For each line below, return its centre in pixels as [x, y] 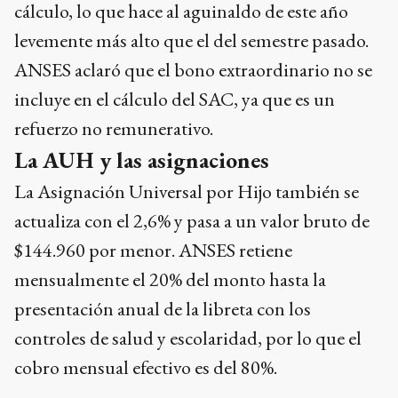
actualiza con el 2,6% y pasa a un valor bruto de [192, 221]
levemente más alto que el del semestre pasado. [191, 40]
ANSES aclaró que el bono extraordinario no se [193, 70]
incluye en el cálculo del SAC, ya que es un [175, 99]
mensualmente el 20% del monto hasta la [170, 279]
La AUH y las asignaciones [142, 160]
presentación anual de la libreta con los [163, 309]
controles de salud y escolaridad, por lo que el [188, 338]
